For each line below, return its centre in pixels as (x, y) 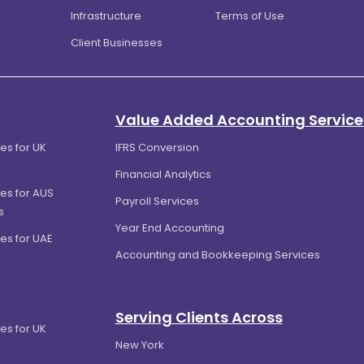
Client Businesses (116, 43)
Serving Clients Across (199, 318)
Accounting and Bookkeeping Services (217, 255)
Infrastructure (106, 16)
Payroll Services (157, 201)
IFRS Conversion (157, 148)
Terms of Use (249, 16)
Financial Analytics (163, 175)
